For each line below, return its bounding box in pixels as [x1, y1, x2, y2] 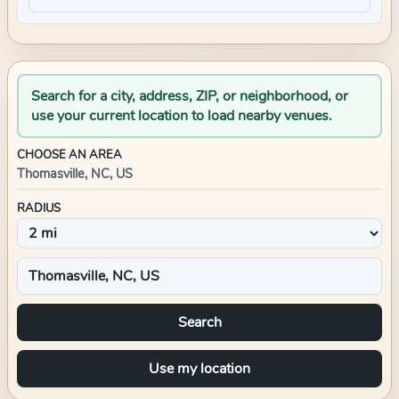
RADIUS [17, 200, 61, 216]
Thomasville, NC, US [17, 165, 133, 183]
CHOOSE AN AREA [17, 147, 122, 163]
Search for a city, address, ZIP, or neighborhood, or [31, 86, 348, 106]
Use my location [149, 359, 250, 379]
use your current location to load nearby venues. [31, 106, 332, 126]
